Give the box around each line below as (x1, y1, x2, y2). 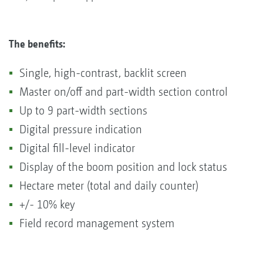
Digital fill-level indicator (19, 141, 135, 155)
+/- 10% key (19, 197, 75, 211)
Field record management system (19, 216, 174, 230)
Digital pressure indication (19, 122, 142, 136)
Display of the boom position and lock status (19, 160, 227, 174)
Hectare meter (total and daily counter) (19, 178, 198, 193)
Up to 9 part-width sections (19, 103, 147, 117)
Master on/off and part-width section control (19, 85, 228, 99)
